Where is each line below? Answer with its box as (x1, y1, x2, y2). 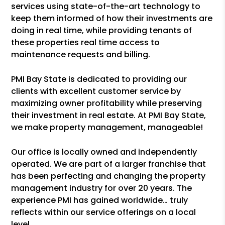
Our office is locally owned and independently (11, 146, 197, 158)
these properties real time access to (11, 37, 160, 48)
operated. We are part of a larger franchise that (11, 158, 206, 170)
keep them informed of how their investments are (11, 13, 213, 24)
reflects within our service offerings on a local (11, 206, 196, 218)
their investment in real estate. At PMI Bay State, (11, 109, 206, 121)
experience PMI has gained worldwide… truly (11, 194, 188, 206)
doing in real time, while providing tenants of (11, 25, 192, 36)
